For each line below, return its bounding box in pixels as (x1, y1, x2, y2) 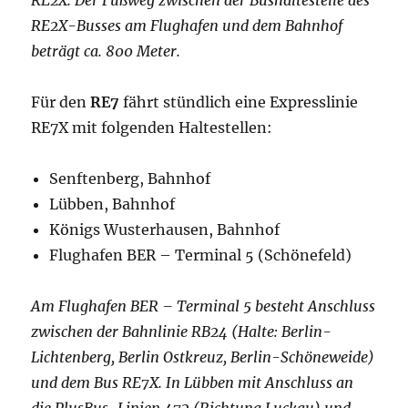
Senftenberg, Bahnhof (49, 169, 211, 188)
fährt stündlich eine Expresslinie (123, 93, 359, 111)
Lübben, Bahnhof (49, 195, 176, 213)
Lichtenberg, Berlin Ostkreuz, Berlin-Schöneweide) (31, 348, 375, 366)
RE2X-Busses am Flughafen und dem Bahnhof (31, 16, 343, 35)
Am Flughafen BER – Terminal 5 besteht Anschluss (31, 297, 376, 315)
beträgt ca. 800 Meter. (31, 42, 181, 60)
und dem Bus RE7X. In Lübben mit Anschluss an (31, 373, 354, 392)
